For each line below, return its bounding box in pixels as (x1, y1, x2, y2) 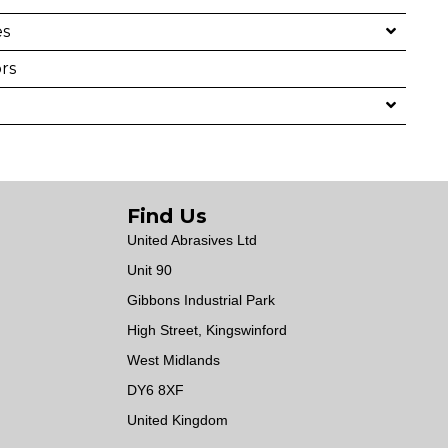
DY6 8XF (127, 382, 184, 399)
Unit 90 (127, 262, 172, 279)
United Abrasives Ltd (127, 232, 257, 249)
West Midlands (127, 352, 220, 369)
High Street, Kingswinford (127, 322, 287, 339)
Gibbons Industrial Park (127, 292, 275, 309)
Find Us (127, 204, 207, 229)
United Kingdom (127, 412, 228, 429)
